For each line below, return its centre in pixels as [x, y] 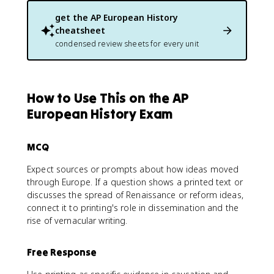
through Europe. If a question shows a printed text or [135, 182]
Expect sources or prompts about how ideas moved [133, 169]
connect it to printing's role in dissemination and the [133, 208]
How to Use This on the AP [108, 98]
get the [73, 17]
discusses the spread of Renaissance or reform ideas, [135, 195]
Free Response [62, 252]
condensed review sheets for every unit [127, 44]
